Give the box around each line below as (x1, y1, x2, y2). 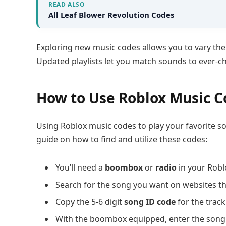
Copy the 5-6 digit (55, 196, 124, 207)
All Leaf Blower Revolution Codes (48, 10, 174, 20)
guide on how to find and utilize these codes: (36, 133, 207, 145)
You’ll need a (55, 161, 105, 173)
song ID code (124, 196, 176, 207)
